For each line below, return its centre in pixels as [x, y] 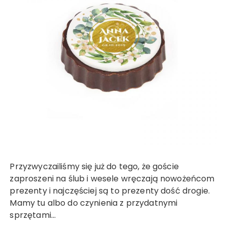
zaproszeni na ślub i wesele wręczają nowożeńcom [112, 178]
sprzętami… [33, 215]
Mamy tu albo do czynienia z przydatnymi [94, 203]
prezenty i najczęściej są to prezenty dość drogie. [110, 191]
